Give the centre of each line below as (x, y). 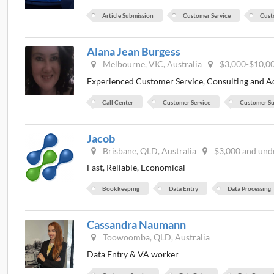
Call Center (118, 102)
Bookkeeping (121, 189)
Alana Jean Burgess (134, 52)
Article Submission (128, 16)
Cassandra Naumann (137, 225)
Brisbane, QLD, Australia (149, 150)
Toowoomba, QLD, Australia (156, 237)
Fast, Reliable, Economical (136, 168)
